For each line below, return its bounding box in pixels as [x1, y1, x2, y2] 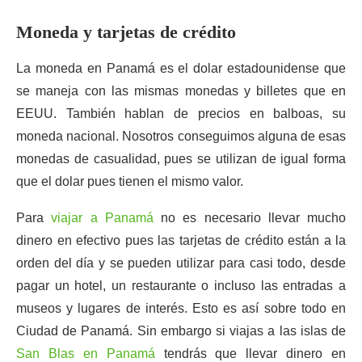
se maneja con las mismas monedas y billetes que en [16, 84, 346, 98]
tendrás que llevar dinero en [154, 347, 346, 360]
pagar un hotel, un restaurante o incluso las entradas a [16, 279, 346, 293]
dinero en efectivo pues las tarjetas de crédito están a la [16, 234, 346, 247]
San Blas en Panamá [16, 347, 155, 360]
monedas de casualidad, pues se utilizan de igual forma [16, 152, 346, 166]
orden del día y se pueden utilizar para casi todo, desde [16, 256, 346, 270]
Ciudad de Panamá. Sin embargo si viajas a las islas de [16, 324, 346, 338]
